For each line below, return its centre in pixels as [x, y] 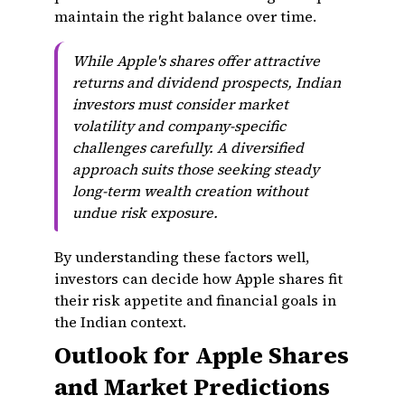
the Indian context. [120, 322]
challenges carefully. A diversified [188, 147]
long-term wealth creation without [190, 191]
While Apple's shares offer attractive [196, 61]
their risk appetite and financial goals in [195, 300]
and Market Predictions [192, 387]
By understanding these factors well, [182, 257]
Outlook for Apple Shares [202, 355]
